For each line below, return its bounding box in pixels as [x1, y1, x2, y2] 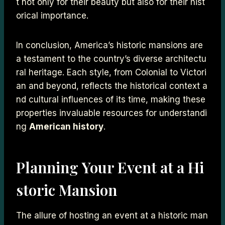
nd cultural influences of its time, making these [16, 94, 208, 104]
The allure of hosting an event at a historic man [16, 210, 208, 220]
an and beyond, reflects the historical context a [16, 80, 207, 91]
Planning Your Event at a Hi [16, 157, 204, 177]
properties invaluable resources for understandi [16, 107, 207, 118]
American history [29, 121, 103, 132]
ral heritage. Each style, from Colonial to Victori [16, 67, 206, 77]
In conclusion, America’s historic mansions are [16, 40, 205, 50]
